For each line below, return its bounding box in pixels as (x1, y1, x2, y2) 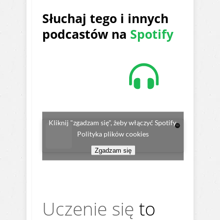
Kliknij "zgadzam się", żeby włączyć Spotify (48, 118, 178, 127)
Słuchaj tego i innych (42, 10, 168, 27)
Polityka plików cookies (77, 129, 149, 138)
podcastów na (42, 26, 130, 42)
